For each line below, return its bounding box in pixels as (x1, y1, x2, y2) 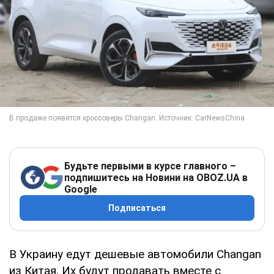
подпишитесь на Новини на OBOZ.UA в (64, 171, 248, 183)
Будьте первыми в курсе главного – (64, 160, 236, 172)
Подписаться (108, 202, 166, 213)
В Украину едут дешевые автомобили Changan (9, 246, 261, 261)
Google (64, 183, 97, 195)
